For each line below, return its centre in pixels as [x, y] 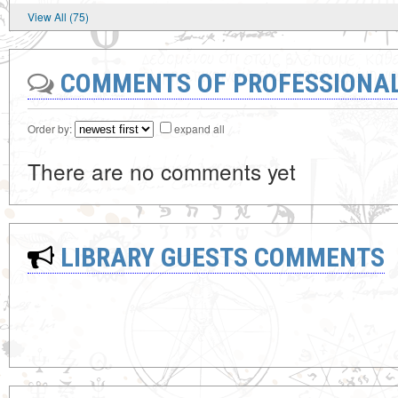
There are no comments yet [162, 171]
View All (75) [58, 16]
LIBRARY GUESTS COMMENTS [219, 257]
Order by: [51, 128]
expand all [199, 128]
